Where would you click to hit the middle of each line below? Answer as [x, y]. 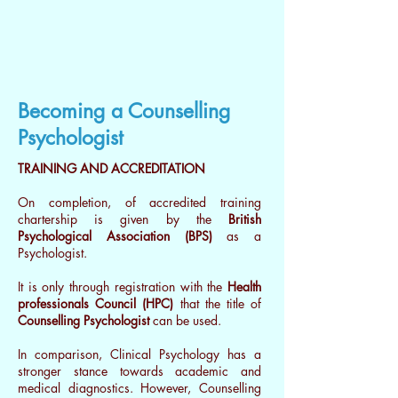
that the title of [218, 303]
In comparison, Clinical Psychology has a [139, 354]
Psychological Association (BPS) [115, 236]
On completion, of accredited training [139, 202]
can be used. [187, 320]
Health [244, 287]
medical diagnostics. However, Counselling [139, 388]
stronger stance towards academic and [139, 371]
